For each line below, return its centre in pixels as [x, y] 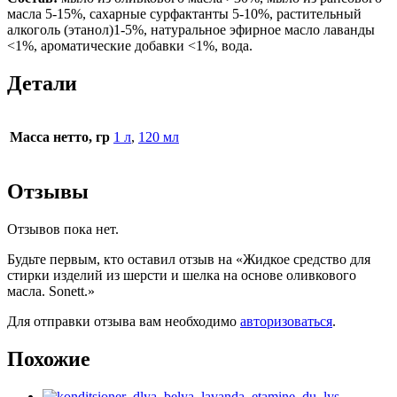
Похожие [49, 359]
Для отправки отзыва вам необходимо [124, 322]
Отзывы [48, 192]
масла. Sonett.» [51, 292]
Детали [42, 83]
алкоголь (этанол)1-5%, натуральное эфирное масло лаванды [191, 29]
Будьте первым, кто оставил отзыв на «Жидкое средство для [189, 260]
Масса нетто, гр [60, 137]
